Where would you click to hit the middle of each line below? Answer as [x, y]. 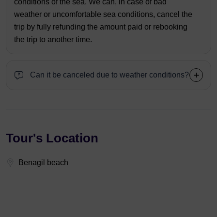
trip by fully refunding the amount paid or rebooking [101, 27]
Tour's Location [52, 138]
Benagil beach [43, 162]
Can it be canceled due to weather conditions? [109, 75]
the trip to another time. [53, 39]
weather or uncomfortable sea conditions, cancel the [103, 14]
